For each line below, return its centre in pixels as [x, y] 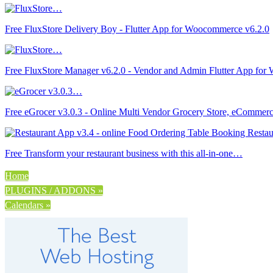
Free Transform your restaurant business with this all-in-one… [124, 153]
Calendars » [28, 205]
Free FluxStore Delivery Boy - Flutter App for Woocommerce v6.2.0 [137, 29]
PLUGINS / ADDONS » [54, 190]
